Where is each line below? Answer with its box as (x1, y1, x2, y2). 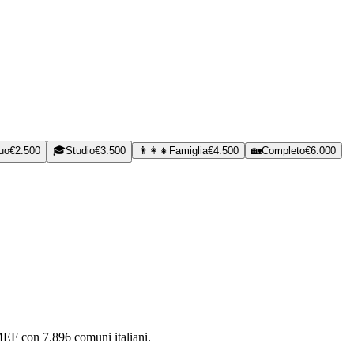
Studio (66, 144, 95, 156)
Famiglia (169, 144, 208, 156)
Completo (262, 144, 305, 156)
